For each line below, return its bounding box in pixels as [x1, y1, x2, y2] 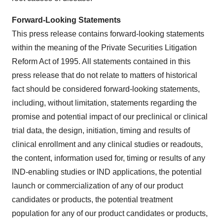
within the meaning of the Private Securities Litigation [12, 43, 197, 52]
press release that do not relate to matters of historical [12, 71, 197, 79]
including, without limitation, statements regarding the [12, 98, 197, 107]
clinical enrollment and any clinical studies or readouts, [12, 140, 203, 148]
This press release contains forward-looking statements [12, 29, 204, 38]
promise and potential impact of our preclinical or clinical [12, 112, 208, 121]
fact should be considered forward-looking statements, [12, 84, 200, 93]
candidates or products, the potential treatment [12, 195, 173, 204]
